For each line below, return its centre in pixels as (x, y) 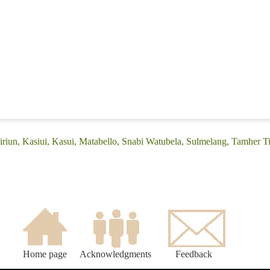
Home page (45, 254)
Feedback (194, 254)
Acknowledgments (115, 254)
